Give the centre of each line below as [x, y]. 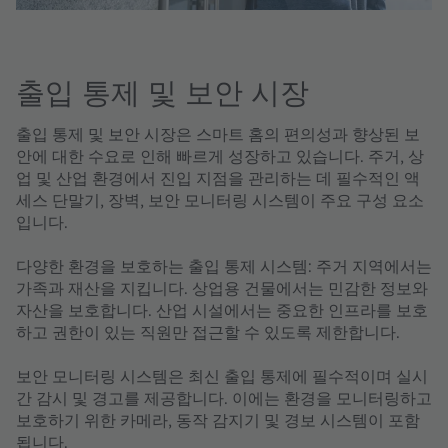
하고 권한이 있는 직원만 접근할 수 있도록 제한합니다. [208, 331]
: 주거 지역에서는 [370, 265]
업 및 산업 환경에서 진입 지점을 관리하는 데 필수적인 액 [218, 177]
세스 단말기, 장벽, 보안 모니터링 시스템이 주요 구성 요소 [220, 199]
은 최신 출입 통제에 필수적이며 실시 [298, 375]
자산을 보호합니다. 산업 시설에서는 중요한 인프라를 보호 [222, 309]
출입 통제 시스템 [246, 265]
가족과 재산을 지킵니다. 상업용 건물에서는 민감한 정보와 [222, 287]
